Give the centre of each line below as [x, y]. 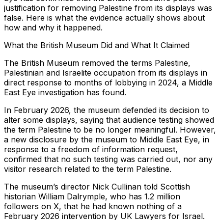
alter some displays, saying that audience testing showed [109, 120]
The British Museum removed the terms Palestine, [97, 63]
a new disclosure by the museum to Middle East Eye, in [107, 140]
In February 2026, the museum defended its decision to [107, 110]
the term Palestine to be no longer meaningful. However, [110, 130]
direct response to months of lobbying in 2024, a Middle [108, 83]
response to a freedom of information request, [91, 150]
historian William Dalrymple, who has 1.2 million [92, 197]
